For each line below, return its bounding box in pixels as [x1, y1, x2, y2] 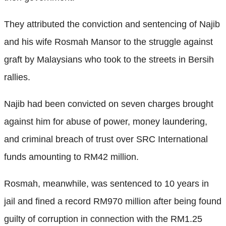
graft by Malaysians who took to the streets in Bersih [4, 54, 214, 65]
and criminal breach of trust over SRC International [4, 134, 208, 144]
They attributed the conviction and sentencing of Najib [4, 19, 220, 29]
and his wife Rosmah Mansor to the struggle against [4, 36, 213, 47]
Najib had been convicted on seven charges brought [4, 98, 213, 109]
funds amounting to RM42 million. [4, 151, 139, 162]
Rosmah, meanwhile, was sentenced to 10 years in [4, 178, 209, 189]
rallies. [4, 72, 30, 82]
